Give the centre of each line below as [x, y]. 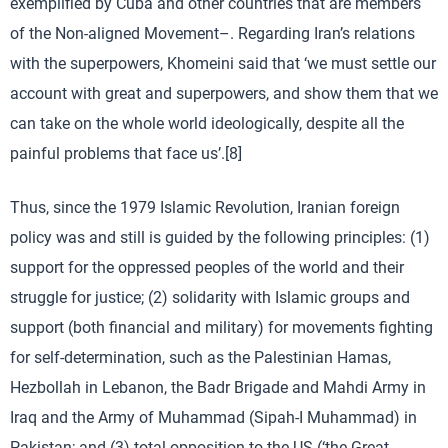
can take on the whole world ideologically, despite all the [207, 123]
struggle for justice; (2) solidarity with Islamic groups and [210, 297]
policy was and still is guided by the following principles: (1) [220, 237]
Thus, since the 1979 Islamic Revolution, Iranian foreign [205, 207]
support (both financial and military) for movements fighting [221, 327]
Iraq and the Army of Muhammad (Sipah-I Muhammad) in [213, 417]
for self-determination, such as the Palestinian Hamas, [200, 357]
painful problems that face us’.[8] [126, 153]
